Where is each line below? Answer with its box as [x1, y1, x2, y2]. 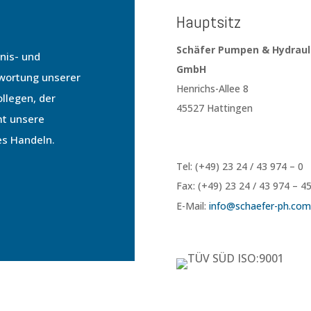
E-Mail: [176, 199, 209, 213]
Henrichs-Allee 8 [176, 82, 249, 96]
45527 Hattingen [176, 101, 253, 115]
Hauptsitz [176, 11, 241, 33]
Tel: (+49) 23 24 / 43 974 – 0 [176, 160, 303, 174]
